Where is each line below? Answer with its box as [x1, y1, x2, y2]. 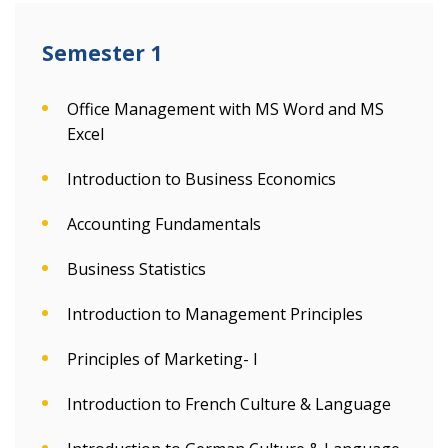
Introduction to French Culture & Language [67, 393, 391, 415]
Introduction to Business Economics [67, 168, 336, 190]
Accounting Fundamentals [67, 213, 261, 235]
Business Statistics [67, 258, 206, 280]
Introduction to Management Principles [67, 303, 363, 325]
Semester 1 [42, 39, 162, 67]
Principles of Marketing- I [67, 348, 258, 370]
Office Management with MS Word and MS [67, 98, 384, 120]
